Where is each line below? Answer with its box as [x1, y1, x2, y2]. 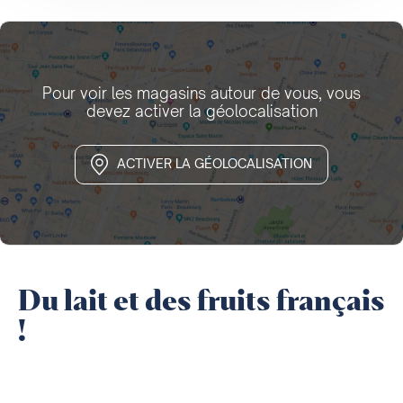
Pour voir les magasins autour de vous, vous [42, 83, 361, 103]
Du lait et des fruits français [18, 282, 385, 322]
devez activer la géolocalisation [85, 101, 318, 121]
